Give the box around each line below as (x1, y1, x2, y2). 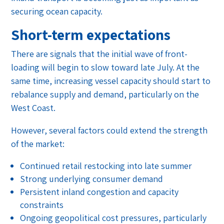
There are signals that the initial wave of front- (11, 48, 188, 60)
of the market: (11, 138, 65, 150)
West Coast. (11, 102, 56, 114)
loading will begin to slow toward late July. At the (11, 61, 200, 73)
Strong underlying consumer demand (20, 173, 163, 185)
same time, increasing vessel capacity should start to (11, 75, 211, 87)
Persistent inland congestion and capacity (20, 186, 179, 198)
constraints (20, 199, 64, 211)
